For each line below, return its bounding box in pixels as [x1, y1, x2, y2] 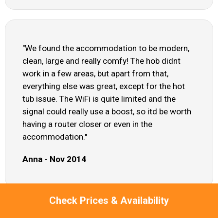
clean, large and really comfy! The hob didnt [22, 56, 181, 66]
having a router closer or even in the [22, 119, 152, 129]
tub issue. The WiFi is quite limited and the [22, 94, 176, 104]
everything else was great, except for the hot [22, 81, 185, 91]
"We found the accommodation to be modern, [22, 43, 189, 54]
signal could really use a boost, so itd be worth [22, 107, 191, 117]
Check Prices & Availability [49, 195, 169, 206]
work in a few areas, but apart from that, [22, 69, 168, 79]
